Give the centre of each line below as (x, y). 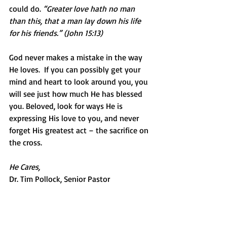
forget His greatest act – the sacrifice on (80, 130)
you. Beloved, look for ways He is (67, 106)
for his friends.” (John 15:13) (56, 33)
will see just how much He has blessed (77, 94)
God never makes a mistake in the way (77, 57)
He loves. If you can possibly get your (76, 69)
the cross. (26, 142)
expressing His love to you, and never (75, 118)
